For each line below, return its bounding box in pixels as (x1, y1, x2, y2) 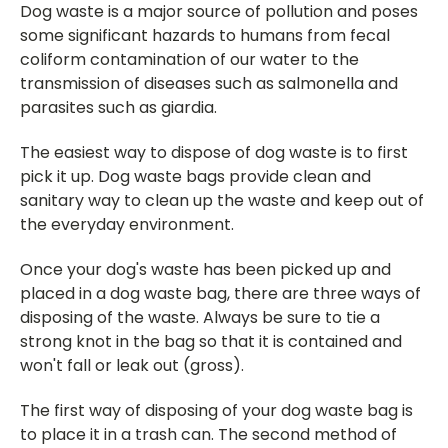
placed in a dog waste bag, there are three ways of (20, 281, 421, 305)
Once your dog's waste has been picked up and (20, 257, 391, 281)
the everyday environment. (20, 212, 238, 236)
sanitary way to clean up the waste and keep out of (20, 188, 424, 212)
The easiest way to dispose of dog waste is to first (20, 140, 408, 164)
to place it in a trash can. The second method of (20, 422, 397, 446)
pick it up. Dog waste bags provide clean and (20, 164, 371, 188)
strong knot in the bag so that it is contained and (20, 329, 402, 353)
